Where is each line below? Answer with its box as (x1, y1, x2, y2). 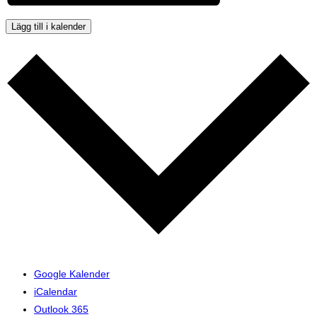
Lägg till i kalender (11, 21, 86, 33)
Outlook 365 (34, 303, 88, 315)
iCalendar (34, 285, 77, 297)
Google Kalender (34, 267, 110, 279)
